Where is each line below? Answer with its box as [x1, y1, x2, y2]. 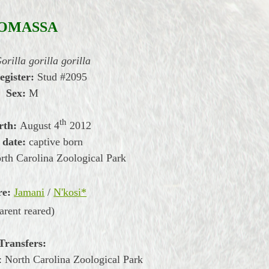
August [16, 119, 54, 131]
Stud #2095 [34, 71, 87, 83]
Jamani [14, 186, 45, 198]
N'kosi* [53, 186, 87, 198]
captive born [29, 136, 83, 148]
